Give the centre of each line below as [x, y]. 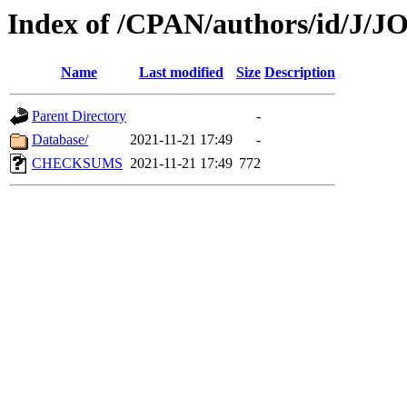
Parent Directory [79, 116]
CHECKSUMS [77, 164]
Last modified [181, 73]
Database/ [60, 140]
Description [300, 73]
